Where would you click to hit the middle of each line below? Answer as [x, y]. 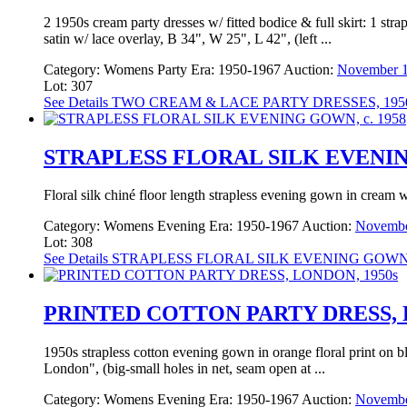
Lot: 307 [68, 85]
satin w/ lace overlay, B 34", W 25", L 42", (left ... [188, 38]
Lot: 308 [68, 243]
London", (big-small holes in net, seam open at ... [184, 369]
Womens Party [145, 69]
